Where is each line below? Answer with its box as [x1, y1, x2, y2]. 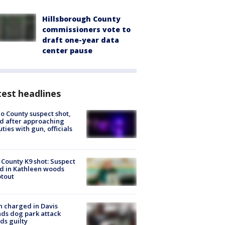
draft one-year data [42, 35, 119, 45]
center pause [42, 45, 92, 55]
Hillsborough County [42, 14, 121, 24]
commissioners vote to [42, 24, 131, 34]
